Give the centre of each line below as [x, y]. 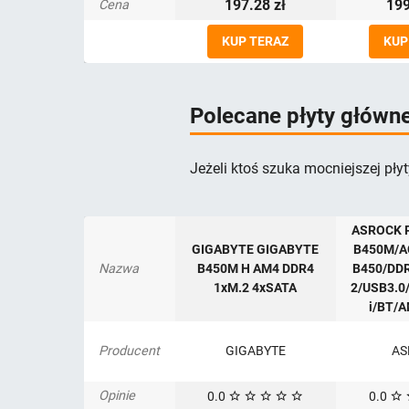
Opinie [116, 396]
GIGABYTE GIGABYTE [255, 250]
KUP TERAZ [255, 42]
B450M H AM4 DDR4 [255, 269]
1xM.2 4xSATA [255, 288]
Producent [129, 351]
